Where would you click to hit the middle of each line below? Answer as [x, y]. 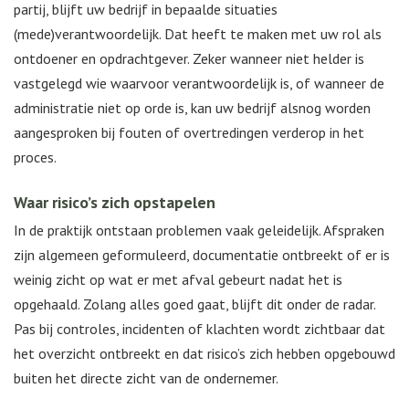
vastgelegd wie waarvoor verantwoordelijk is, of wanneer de [199, 84]
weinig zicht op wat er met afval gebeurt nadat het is [178, 280]
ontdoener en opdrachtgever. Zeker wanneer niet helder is [189, 59]
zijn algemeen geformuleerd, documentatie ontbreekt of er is [202, 255]
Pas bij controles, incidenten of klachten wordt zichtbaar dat [199, 329]
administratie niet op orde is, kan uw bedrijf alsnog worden [192, 108]
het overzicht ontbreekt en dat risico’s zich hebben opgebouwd [204, 354]
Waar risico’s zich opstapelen [115, 203]
